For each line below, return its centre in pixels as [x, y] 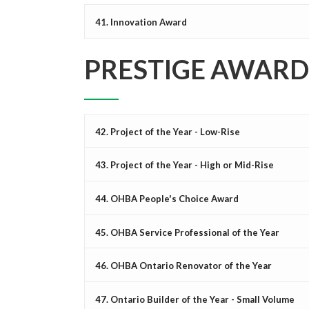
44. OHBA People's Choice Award [167, 198]
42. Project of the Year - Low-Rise [168, 131]
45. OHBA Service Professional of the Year [187, 232]
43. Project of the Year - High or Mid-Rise [185, 165]
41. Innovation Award [141, 22]
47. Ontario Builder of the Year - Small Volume [195, 299]
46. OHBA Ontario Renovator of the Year [183, 265]
